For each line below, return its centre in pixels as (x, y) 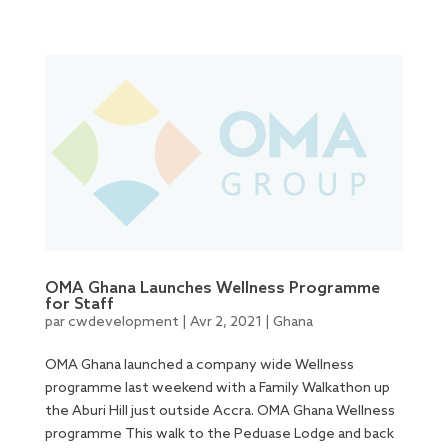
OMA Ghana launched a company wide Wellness (199, 365)
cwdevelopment (123, 322)
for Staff (79, 304)
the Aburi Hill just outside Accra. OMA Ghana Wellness (219, 411)
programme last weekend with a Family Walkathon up (217, 388)
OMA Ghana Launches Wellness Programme (212, 288)
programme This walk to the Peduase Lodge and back (219, 434)
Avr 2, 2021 (225, 322)
